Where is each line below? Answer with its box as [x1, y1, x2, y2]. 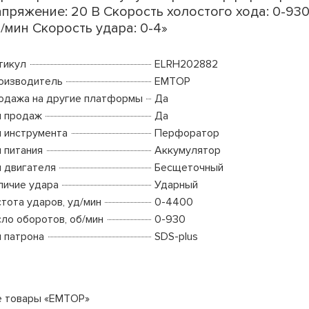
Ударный [154, 177, 198, 192]
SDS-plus [154, 229, 198, 243]
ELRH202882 [154, 57, 218, 71]
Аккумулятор [154, 143, 221, 157]
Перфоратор [154, 126, 219, 140]
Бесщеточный [154, 160, 223, 175]
